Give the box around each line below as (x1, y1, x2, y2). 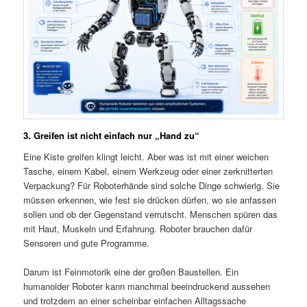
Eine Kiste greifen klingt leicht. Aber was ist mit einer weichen (23, 150, 269, 164)
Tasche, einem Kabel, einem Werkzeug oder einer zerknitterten (23, 164, 273, 178)
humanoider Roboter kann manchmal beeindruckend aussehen (23, 280, 271, 293)
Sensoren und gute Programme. (23, 236, 150, 250)
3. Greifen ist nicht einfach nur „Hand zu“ (23, 128, 200, 142)
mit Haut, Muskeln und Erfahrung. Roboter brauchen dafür (23, 222, 253, 236)
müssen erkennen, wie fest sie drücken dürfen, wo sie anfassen (23, 193, 277, 207)
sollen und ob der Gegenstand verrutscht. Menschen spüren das (23, 208, 278, 221)
